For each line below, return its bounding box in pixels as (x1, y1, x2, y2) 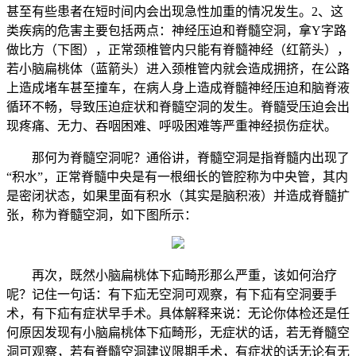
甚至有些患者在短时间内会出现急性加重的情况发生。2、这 (6, 4, 343, 18)
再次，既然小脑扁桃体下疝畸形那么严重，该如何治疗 (32, 268, 337, 282)
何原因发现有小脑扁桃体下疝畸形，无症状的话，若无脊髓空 (6, 325, 350, 339)
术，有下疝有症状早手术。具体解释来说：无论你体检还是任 (6, 306, 350, 320)
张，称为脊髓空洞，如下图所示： (6, 207, 197, 222)
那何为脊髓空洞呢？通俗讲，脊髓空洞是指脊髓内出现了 (32, 150, 350, 164)
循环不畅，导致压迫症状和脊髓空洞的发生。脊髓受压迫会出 (6, 99, 350, 114)
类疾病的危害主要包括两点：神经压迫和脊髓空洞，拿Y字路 (6, 23, 346, 37)
